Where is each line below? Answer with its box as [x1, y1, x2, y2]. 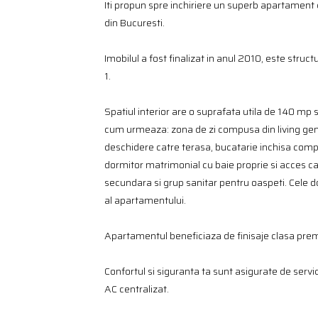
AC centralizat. [104, 281, 171, 297]
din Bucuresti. [104, 15, 165, 31]
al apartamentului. [104, 192, 186, 208]
